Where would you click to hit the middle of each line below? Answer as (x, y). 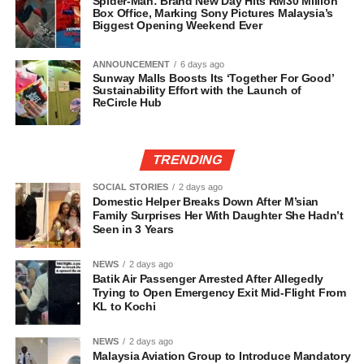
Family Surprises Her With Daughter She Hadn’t (218, 216)
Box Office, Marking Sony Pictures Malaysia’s (212, 13)
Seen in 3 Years (133, 230)
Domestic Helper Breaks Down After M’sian (206, 202)
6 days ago (202, 65)
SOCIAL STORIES (130, 187)
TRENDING (187, 160)
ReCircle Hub (127, 103)
